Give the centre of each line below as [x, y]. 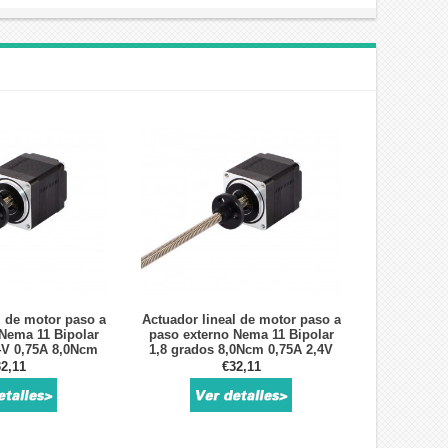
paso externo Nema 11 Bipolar [241, 335]
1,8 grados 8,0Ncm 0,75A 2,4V [241, 350]
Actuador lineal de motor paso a [241, 320]
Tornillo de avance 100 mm [241, 365]
